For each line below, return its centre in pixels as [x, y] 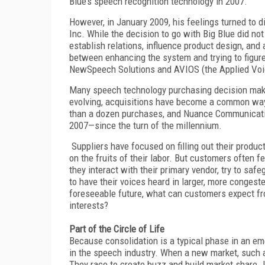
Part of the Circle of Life [117, 229]
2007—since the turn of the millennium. [146, 125]
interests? [89, 205]
